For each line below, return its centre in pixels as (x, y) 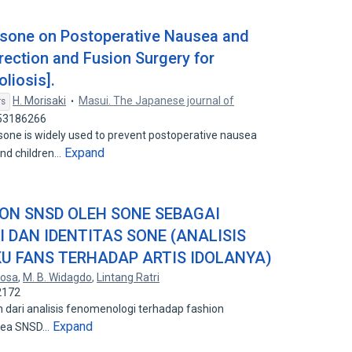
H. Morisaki (40, 101)
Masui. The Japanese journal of (157, 101)
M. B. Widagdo (58, 277)
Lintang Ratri (128, 277)
